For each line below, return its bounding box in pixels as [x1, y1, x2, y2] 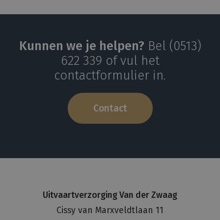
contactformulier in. [54, 68, 166, 83]
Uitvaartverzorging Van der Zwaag [43, 190, 177, 200]
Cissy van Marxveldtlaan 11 [56, 205, 164, 216]
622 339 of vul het [60, 53, 160, 68]
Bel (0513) [144, 38, 201, 54]
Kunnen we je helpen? [19, 38, 144, 54]
